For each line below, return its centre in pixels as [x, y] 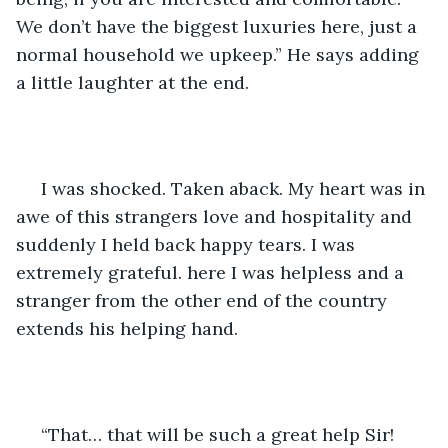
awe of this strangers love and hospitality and [216, 216]
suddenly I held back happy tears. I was [188, 244]
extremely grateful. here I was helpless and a [212, 272]
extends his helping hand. [127, 328]
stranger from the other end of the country [204, 300]
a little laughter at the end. [135, 82]
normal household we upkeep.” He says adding [220, 54]
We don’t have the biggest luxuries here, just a [219, 26]
